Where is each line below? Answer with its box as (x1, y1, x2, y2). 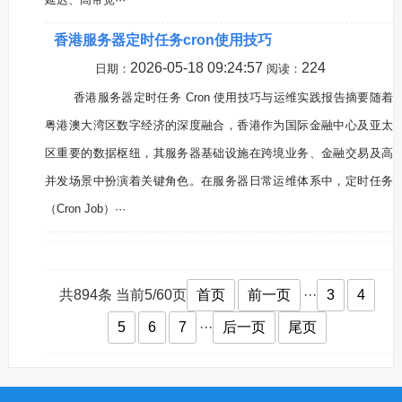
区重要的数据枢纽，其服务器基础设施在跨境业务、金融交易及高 (44, 146, 394, 160)
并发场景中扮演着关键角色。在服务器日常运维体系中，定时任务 (44, 174, 394, 188)
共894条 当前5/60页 (59, 287, 188, 302)
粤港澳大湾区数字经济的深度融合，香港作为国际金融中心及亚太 (44, 118, 394, 132)
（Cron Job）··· (44, 202, 126, 215)
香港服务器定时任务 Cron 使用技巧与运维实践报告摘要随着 (73, 91, 394, 104)
